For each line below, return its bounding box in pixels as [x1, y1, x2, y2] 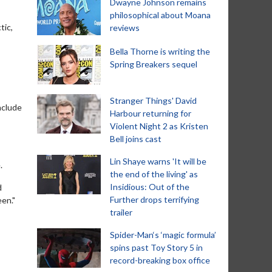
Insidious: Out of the [110, 182, 189, 192]
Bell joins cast [110, 134, 161, 144]
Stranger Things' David [110, 95, 197, 106]
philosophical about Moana [110, 10, 211, 20]
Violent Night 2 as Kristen [110, 121, 208, 131]
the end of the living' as [110, 169, 198, 179]
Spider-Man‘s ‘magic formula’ [110, 229, 216, 240]
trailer [110, 207, 132, 217]
